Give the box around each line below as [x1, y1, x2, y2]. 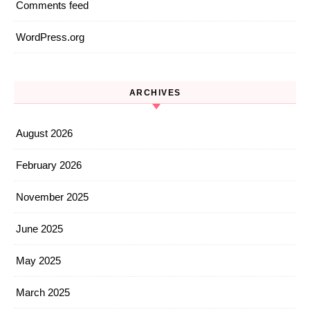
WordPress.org [16, 31, 84, 44]
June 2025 [16, 223, 63, 235]
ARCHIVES [129, 88, 181, 98]
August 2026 [16, 127, 73, 140]
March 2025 [16, 286, 70, 299]
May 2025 [16, 255, 61, 267]
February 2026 [16, 159, 82, 172]
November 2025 [16, 191, 89, 203]
